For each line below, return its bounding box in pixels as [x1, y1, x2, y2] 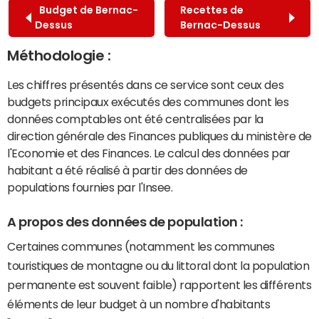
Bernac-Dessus [179, 19, 265, 30]
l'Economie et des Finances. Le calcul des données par [7, 147, 291, 159]
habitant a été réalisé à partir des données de [7, 164, 248, 176]
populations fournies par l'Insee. [7, 181, 173, 193]
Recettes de [179, 4, 244, 15]
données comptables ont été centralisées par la [7, 113, 263, 125]
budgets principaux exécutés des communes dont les [7, 95, 289, 108]
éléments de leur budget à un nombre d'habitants [7, 298, 271, 310]
